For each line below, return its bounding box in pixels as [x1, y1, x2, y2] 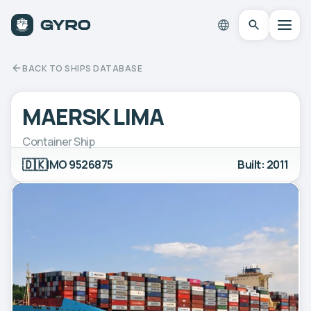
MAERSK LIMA [22, 101, 165, 132]
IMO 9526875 [47, 156, 113, 172]
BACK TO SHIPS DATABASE [22, 62, 142, 74]
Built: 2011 [237, 156, 289, 172]
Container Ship [22, 133, 95, 149]
